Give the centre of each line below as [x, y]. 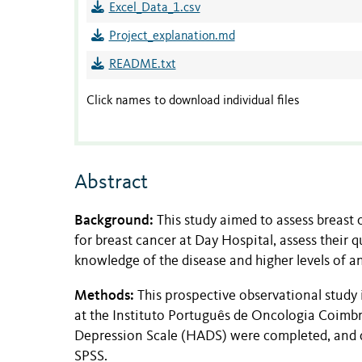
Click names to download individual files [193, 101]
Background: [114, 219]
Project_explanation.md [172, 37]
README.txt [142, 65]
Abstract [111, 183]
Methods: [106, 295]
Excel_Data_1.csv [154, 8]
